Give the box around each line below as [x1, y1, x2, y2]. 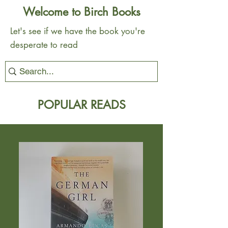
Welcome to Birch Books [22, 5, 140, 19]
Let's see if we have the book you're [10, 25, 145, 37]
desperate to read [10, 39, 78, 50]
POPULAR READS [37, 97, 126, 112]
